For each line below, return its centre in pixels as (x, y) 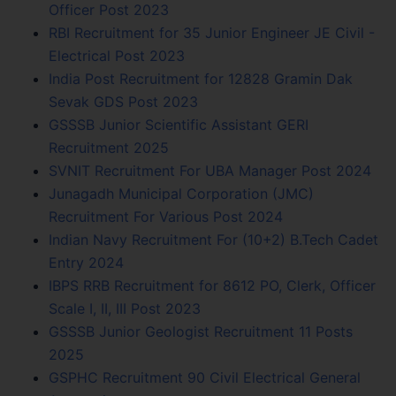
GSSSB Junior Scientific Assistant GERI (179, 125)
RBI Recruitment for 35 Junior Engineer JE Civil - (212, 33)
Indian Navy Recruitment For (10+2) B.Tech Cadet (213, 240)
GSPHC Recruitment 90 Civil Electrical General (205, 378)
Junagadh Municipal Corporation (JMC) (181, 194)
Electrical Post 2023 (117, 56)
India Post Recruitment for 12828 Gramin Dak (201, 79)
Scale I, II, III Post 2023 (125, 309)
